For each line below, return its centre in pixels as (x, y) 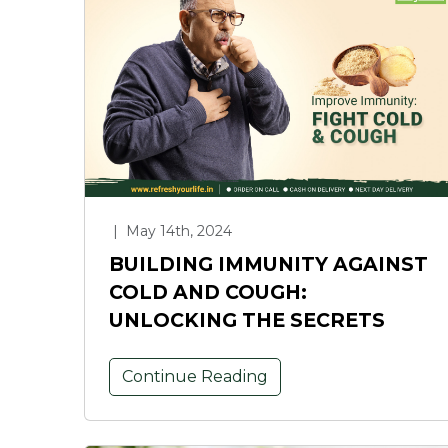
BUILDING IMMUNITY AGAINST (268, 263)
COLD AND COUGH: (208, 291)
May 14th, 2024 (177, 230)
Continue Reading (195, 376)
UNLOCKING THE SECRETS (247, 319)
